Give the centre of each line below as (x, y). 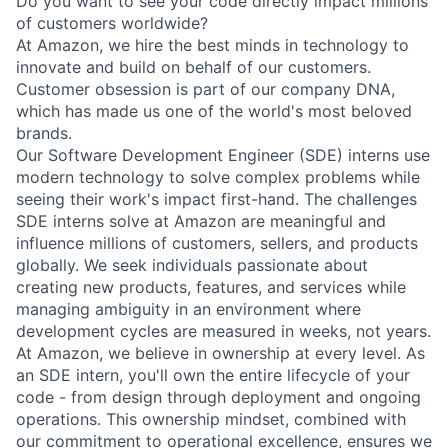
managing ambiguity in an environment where (188, 308)
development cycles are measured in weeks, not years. (223, 330)
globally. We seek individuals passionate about (192, 264)
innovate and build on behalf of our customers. (193, 66)
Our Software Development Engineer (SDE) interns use (223, 154)
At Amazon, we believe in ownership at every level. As (220, 352)
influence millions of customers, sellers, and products (217, 242)
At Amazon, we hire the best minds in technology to (212, 44)
